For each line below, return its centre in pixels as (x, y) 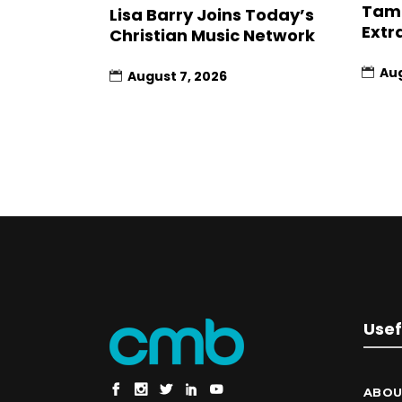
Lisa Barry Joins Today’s (212, 14)
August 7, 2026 (177, 76)
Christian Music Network (212, 35)
